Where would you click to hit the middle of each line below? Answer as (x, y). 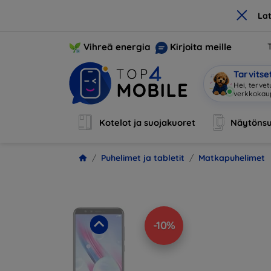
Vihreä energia (117, 47)
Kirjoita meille (201, 47)
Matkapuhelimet (232, 158)
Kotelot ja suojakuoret (148, 122)
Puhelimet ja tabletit (143, 158)
